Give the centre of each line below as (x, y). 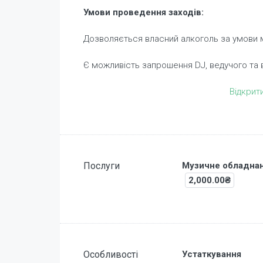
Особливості (111, 254)
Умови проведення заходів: (144, 12)
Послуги (102, 166)
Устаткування (211, 254)
